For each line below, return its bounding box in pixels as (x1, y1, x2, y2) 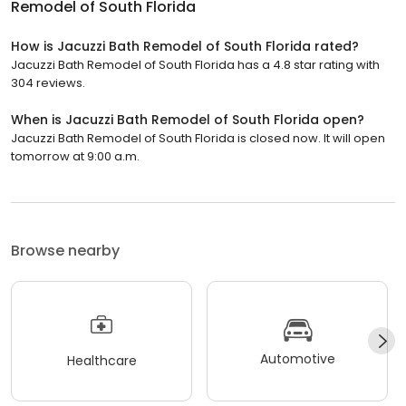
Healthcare (66, 352, 137, 371)
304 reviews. (11, 73, 85, 92)
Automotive (259, 350, 335, 369)
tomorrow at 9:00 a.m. (11, 147, 140, 165)
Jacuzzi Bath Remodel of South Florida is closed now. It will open (11, 129, 385, 147)
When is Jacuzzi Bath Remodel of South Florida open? (11, 110, 364, 129)
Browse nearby (11, 239, 120, 261)
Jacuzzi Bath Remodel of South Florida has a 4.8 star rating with (11, 55, 380, 73)
